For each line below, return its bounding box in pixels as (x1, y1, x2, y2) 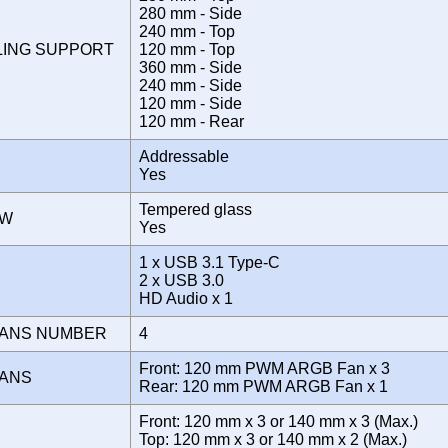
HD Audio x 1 (139, 289, 241, 307)
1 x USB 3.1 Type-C (139, 253, 280, 271)
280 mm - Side (139, 4, 242, 22)
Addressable (139, 147, 229, 165)
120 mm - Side (139, 94, 242, 112)
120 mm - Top (139, 40, 235, 58)
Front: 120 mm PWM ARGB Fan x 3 (139, 359, 390, 377)
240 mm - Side (139, 76, 242, 94)
